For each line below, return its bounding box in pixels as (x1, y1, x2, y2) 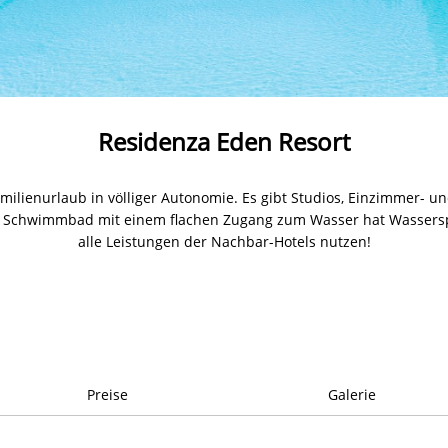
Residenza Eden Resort (98, 124, 350, 158)
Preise (86, 384, 128, 404)
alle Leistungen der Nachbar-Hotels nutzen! (77, 231, 371, 251)
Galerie (327, 384, 376, 404)
